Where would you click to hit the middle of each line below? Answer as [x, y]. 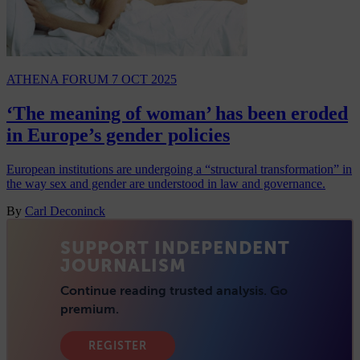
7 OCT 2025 [144, 79]
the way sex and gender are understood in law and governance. [166, 183]
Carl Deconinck [65, 211]
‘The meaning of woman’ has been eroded [177, 113]
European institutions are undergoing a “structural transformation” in [179, 169]
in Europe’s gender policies [118, 135]
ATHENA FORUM [59, 79]
